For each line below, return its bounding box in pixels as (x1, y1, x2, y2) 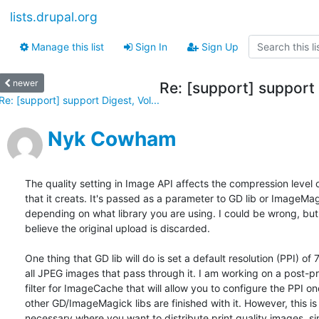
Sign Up (199, 41, 239, 53)
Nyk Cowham (48, 127, 177, 152)
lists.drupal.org (10, 9, 98, 25)
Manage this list (28, 41, 104, 53)
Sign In (132, 41, 167, 53)
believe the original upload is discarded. (25, 222, 210, 235)
